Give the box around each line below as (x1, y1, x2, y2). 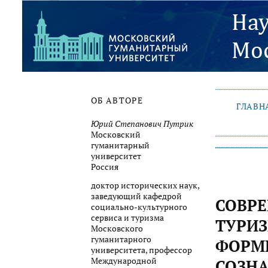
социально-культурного (91, 202, 187, 213)
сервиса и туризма (91, 212, 164, 224)
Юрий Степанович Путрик (91, 118, 193, 129)
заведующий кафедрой (91, 191, 182, 202)
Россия (91, 161, 118, 172)
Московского (91, 223, 143, 234)
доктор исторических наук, (91, 180, 199, 191)
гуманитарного (91, 234, 151, 245)
